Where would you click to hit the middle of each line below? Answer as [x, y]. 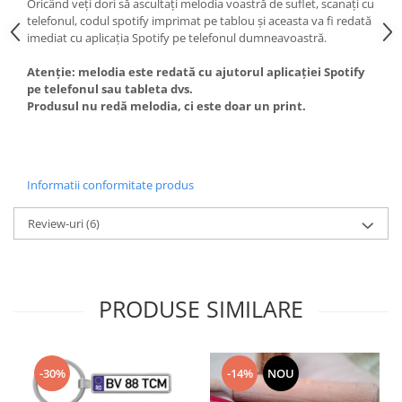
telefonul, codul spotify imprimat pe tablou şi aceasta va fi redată [199, 21]
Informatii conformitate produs [110, 185]
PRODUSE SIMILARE [201, 309]
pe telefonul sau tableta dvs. [110, 89]
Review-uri [57, 223]
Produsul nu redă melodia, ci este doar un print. [166, 106]
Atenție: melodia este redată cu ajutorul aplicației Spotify [196, 72]
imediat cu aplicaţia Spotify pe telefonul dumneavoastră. [177, 38]
